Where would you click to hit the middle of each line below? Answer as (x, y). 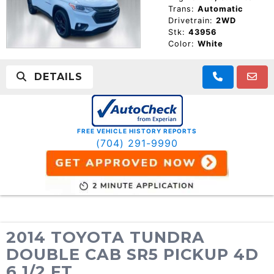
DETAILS (55, 76)
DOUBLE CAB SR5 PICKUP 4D (132, 254)
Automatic (220, 9)
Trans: (181, 9)
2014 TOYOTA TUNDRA (106, 237)
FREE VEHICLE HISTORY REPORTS (137, 131)
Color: (181, 43)
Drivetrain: (190, 20)
